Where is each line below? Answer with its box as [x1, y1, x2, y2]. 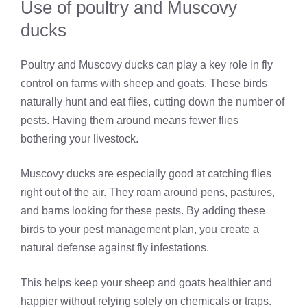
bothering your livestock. [21, 133, 138, 145]
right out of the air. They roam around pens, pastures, [21, 186, 275, 199]
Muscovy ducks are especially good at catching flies [21, 168, 271, 180]
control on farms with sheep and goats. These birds [21, 77, 267, 90]
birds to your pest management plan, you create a [21, 223, 259, 236]
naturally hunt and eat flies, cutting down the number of [21, 96, 284, 108]
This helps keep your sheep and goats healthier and [21, 277, 272, 289]
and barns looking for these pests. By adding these [21, 205, 265, 217]
